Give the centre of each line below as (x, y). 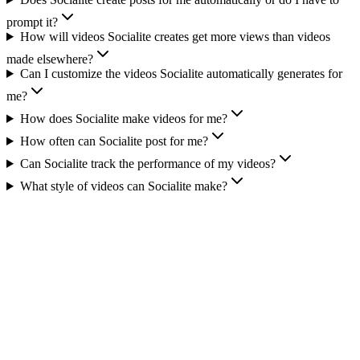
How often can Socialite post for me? (114, 141)
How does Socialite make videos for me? (123, 119)
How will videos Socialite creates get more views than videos (175, 37)
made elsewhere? (50, 59)
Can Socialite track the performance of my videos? (147, 164)
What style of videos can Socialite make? (123, 186)
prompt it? (32, 22)
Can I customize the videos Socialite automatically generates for (181, 74)
